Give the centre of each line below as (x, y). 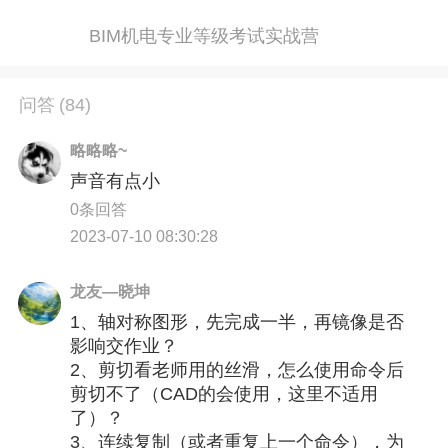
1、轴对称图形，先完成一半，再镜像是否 (237, 322)
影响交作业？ (124, 346)
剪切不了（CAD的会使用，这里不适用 (224, 394)
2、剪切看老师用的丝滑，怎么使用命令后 (237, 370)
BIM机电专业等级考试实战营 (203, 35)
